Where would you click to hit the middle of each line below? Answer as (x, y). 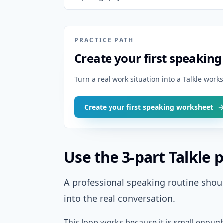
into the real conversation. (119, 198)
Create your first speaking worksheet (149, 107)
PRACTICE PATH (104, 40)
